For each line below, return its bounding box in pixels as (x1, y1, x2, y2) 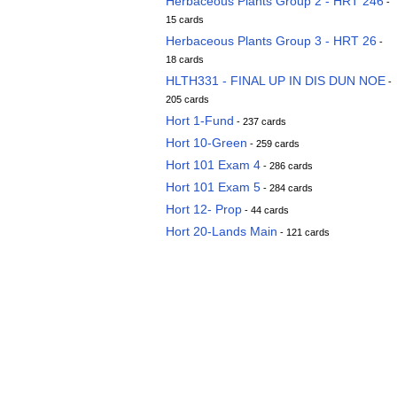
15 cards (166, 14, 204, 25)
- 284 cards (261, 183, 313, 193)
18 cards (166, 54, 204, 65)
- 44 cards (242, 205, 289, 215)
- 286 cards (261, 160, 313, 171)
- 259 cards (247, 138, 300, 149)
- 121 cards (277, 227, 330, 237)
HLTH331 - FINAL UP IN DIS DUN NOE (166, 74, 385, 88)
